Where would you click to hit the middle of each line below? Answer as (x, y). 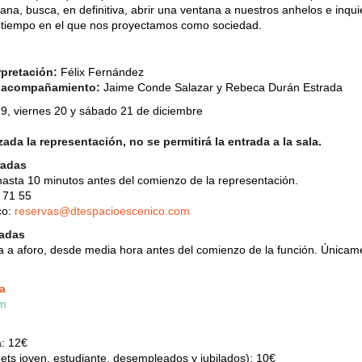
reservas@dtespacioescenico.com (102, 210)
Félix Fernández (101, 72)
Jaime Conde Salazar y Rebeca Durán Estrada (221, 87)
